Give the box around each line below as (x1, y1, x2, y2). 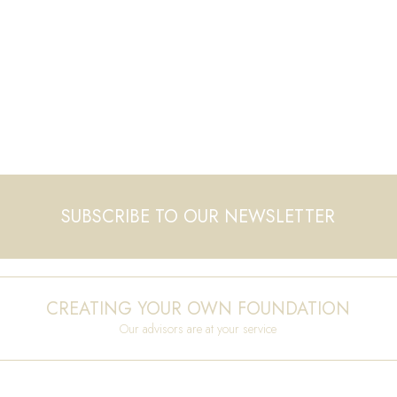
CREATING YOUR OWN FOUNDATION (46, 295, 351, 322)
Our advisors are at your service (120, 319, 277, 338)
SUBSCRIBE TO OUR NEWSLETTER (61, 204, 336, 230)
